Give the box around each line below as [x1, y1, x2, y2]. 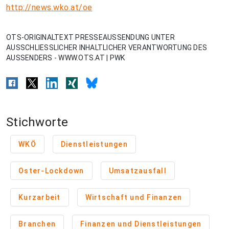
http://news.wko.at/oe [6, 3, 93, 12]
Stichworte [6, 115, 68, 129]
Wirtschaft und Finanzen [85, 193, 182, 201]
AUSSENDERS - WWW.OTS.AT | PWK [6, 54, 125, 62]
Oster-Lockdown [18, 167, 84, 175]
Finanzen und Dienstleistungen [80, 220, 202, 228]
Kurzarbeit [18, 193, 61, 201]
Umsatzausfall [108, 167, 167, 175]
